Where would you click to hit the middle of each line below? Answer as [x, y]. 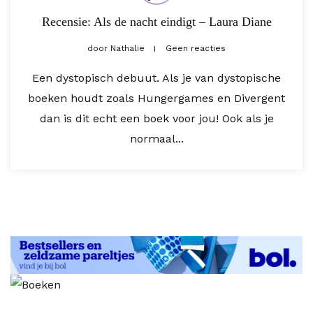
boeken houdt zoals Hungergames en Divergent [156, 99]
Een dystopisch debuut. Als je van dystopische [156, 78]
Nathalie [128, 49]
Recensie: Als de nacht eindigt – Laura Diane [156, 22]
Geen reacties [196, 49]
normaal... [156, 139]
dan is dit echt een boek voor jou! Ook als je [156, 119]
